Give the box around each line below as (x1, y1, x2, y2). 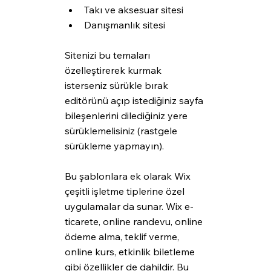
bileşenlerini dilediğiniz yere (64, 109, 190, 122)
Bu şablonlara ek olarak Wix (64, 170, 193, 183)
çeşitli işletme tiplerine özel (64, 185, 187, 198)
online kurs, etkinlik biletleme (64, 246, 197, 258)
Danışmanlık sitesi (83, 19, 165, 31)
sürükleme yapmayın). (64, 140, 164, 152)
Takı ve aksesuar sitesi (83, 4, 183, 16)
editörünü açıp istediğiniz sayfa (64, 94, 206, 107)
